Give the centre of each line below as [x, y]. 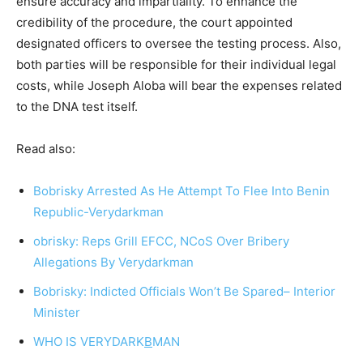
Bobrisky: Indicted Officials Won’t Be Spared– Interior [184, 291]
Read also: [46, 148]
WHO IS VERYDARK [89, 341]
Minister [57, 312]
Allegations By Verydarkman [113, 262]
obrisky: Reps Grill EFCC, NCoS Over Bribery [161, 241]
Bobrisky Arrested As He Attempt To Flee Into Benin [181, 190]
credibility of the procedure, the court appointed [154, 22]
